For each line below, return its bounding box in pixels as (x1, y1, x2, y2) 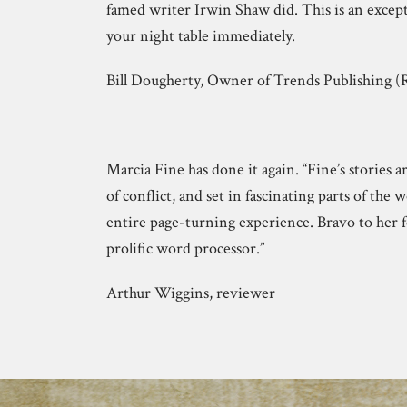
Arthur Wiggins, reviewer (106, 282, 275, 303)
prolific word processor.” (106, 237, 264, 259)
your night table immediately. (106, 25, 295, 46)
